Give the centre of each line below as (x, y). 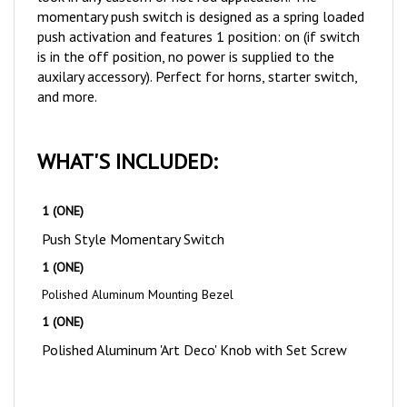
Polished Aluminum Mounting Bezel (138, 275)
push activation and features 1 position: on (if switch (199, 17)
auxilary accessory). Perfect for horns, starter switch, (197, 57)
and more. (67, 77)
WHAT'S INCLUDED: (127, 142)
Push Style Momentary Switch (133, 219)
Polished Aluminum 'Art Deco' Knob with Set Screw (194, 330)
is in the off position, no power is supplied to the (186, 37)
